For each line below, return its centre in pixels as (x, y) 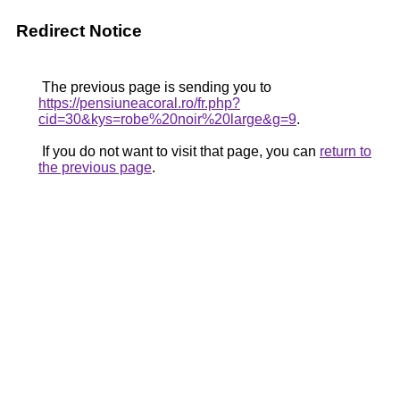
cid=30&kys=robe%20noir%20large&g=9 (167, 119)
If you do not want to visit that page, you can (179, 151)
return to (346, 151)
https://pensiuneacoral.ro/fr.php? (139, 103)
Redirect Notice (79, 31)
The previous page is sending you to (155, 87)
